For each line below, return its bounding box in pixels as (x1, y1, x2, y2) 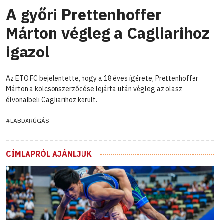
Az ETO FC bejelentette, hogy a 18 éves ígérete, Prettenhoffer (6, 73, 198, 82)
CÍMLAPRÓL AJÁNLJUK (6, 148, 92, 159)
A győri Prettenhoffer (6, 3, 162, 25)
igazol (6, 41, 50, 62)
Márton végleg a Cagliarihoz (6, 22, 210, 43)
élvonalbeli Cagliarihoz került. (6, 95, 97, 104)
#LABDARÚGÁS (6, 116, 49, 124)
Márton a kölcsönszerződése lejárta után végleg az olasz (6, 84, 182, 93)
